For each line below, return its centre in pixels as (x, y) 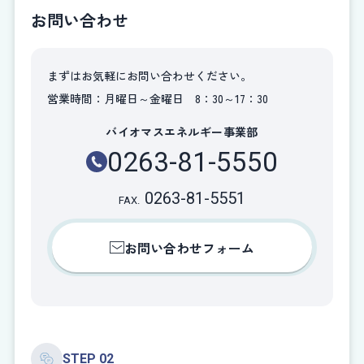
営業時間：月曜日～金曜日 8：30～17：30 (158, 98)
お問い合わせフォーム (189, 247)
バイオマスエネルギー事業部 (182, 131)
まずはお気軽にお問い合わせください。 (149, 75)
